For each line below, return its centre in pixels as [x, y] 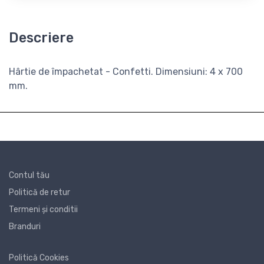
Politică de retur [39, 192]
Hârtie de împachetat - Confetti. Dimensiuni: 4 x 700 [126, 72]
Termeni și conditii [43, 209]
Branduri [25, 227]
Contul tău [29, 175]
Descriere [41, 38]
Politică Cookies [39, 258]
